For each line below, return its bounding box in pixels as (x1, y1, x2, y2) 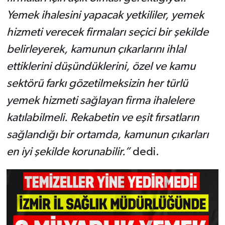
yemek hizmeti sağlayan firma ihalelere (6, 94, 194, 106)
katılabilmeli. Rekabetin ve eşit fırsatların (6, 111, 199, 124)
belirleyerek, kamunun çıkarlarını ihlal (6, 43, 186, 55)
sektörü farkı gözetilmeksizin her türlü (6, 77, 188, 89)
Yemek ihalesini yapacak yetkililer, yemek (6, 9, 204, 21)
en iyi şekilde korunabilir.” (6, 146, 130, 158)
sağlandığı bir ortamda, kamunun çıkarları (6, 129, 208, 141)
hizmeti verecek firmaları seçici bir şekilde (6, 26, 208, 38)
